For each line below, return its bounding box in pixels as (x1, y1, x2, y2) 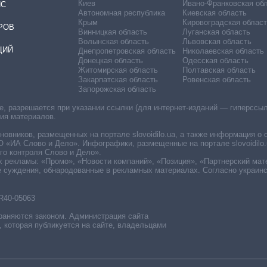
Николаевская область (182, 46, 264, 55)
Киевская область (182, 8, 247, 17)
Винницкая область (78, 27, 148, 36)
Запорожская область (78, 84, 157, 94)
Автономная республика (78, 8, 166, 17)
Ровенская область (182, 74, 251, 84)
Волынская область (78, 36, 150, 46)
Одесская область (182, 55, 249, 65)
